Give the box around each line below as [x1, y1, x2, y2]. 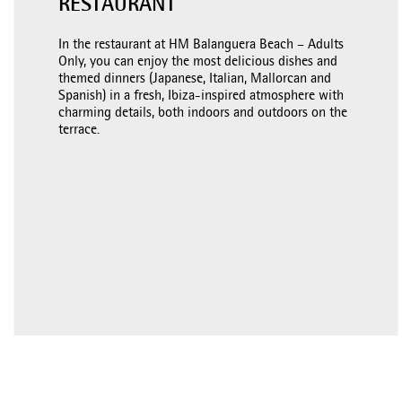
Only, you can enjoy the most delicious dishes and [58, 55, 338, 70]
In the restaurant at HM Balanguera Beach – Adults [58, 38, 345, 53]
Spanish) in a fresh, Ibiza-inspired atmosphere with [58, 89, 345, 104]
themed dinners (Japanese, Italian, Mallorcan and [58, 72, 332, 87]
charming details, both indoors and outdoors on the [58, 106, 348, 121]
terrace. [58, 123, 100, 138]
